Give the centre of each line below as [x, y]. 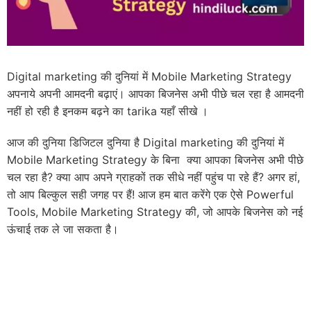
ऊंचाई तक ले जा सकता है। [63, 229]
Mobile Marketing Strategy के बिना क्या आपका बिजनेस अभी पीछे [155, 159]
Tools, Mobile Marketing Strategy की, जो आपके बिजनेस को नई [155, 211]
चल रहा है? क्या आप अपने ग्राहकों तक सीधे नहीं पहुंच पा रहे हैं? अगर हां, [153, 177]
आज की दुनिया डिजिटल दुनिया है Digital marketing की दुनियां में [145, 142]
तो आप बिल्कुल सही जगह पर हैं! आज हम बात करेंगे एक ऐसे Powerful [150, 194]
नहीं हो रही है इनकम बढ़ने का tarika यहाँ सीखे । [108, 111]
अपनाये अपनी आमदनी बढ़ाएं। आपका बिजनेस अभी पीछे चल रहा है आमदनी [155, 94]
